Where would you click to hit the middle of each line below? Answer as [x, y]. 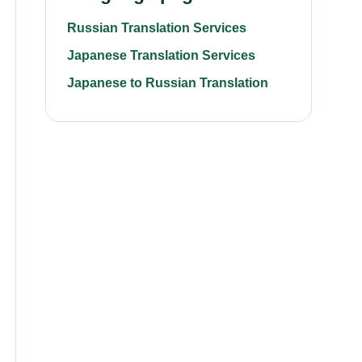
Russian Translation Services [157, 28]
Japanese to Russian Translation [168, 83]
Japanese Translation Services [161, 55]
